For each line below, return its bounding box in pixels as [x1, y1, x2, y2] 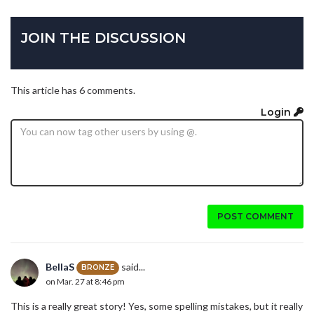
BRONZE [81, 263, 114, 273]
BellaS [46, 261, 74, 273]
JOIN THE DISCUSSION [21, 29, 186, 46]
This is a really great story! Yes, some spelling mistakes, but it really [11, 300, 303, 313]
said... [119, 261, 145, 273]
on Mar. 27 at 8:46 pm [46, 276, 125, 287]
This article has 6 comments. [11, 83, 135, 96]
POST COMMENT [217, 211, 294, 222]
